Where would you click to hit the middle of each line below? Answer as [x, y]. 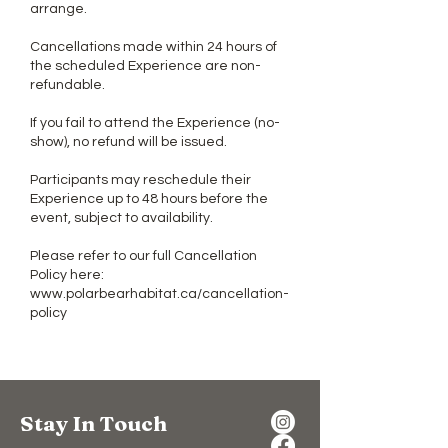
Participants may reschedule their [140, 179]
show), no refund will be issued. [128, 141]
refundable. [67, 84]
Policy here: [67, 274]
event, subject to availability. [121, 217]
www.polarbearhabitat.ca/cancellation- [159, 293]
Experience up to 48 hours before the [149, 198]
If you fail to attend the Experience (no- [155, 122]
